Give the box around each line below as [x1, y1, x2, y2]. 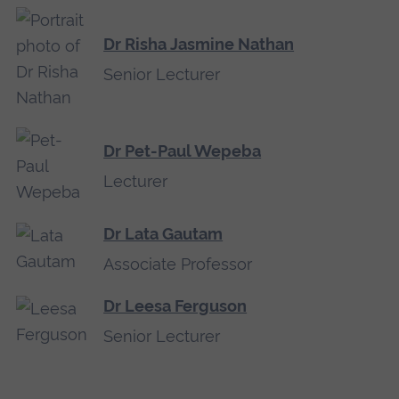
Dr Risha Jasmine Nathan [103, 34, 295, 53]
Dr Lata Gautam [103, 224, 224, 243]
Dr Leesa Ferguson [103, 297, 248, 316]
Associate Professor [103, 254, 253, 273]
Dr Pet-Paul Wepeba [103, 141, 262, 160]
